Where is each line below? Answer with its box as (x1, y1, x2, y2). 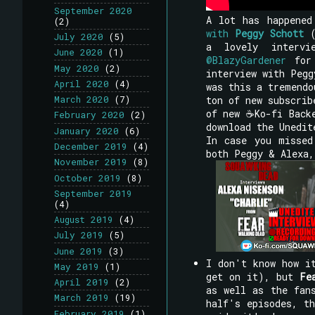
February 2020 (54, 109, 124, 121)
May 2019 (54, 260, 99, 272)
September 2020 (54, 4, 132, 16)
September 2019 (54, 187, 132, 199)
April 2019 (54, 276, 109, 288)
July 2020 (54, 30, 103, 42)
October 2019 (54, 172, 121, 184)
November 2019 (54, 156, 127, 168)
